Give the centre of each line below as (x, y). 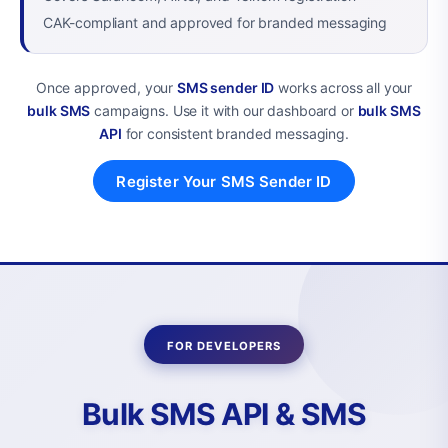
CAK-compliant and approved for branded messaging (214, 23)
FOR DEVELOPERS (224, 345)
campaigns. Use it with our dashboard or (224, 111)
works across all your (343, 88)
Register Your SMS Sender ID (224, 181)
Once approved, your (106, 88)
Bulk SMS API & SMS (224, 413)
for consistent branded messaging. (235, 134)
